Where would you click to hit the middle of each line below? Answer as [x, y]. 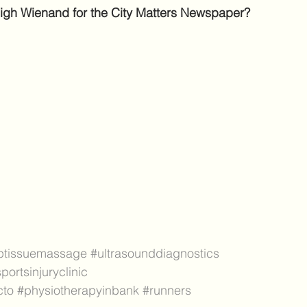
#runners [167, 291]
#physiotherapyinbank [78, 291]
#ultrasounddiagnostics [155, 254]
